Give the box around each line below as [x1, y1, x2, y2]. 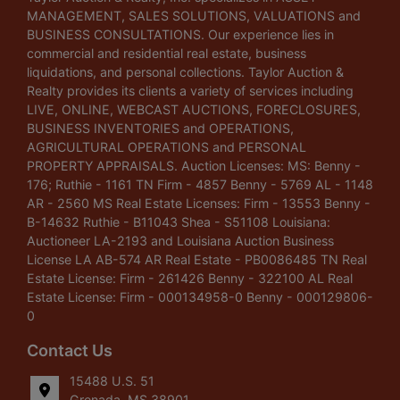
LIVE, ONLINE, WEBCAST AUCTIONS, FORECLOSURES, [27, 101, 361, 117]
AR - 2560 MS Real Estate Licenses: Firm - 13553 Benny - [27, 195, 371, 211]
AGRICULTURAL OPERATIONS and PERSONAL [27, 138, 306, 154]
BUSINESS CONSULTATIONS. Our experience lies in [27, 26, 334, 42]
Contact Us [27, 340, 112, 360]
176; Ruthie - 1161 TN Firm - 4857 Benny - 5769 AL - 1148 [27, 176, 373, 192]
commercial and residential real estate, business [27, 45, 306, 61]
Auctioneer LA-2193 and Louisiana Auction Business [27, 232, 334, 248]
